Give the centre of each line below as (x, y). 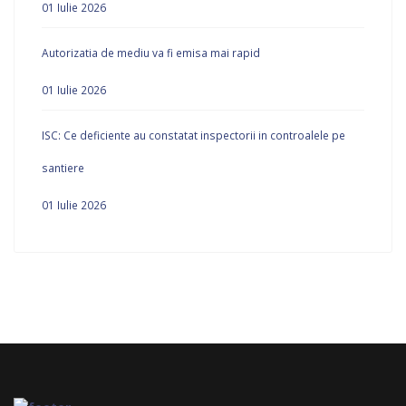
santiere (63, 168)
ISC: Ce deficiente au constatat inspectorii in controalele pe (193, 135)
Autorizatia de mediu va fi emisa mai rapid (151, 53)
